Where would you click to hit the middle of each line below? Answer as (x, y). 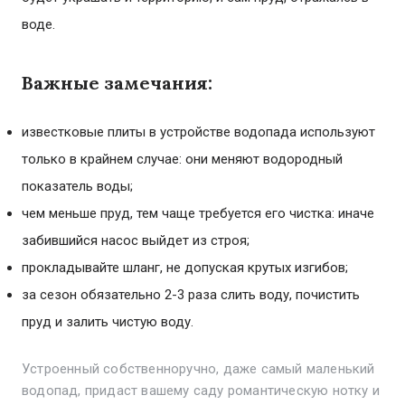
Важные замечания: (117, 83)
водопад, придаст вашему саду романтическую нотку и (201, 391)
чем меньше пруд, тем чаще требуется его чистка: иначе (198, 213)
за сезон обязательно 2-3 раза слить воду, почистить (191, 295)
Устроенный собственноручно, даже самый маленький (198, 369)
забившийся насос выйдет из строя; (136, 240)
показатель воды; (77, 186)
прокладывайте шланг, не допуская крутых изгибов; (185, 268)
